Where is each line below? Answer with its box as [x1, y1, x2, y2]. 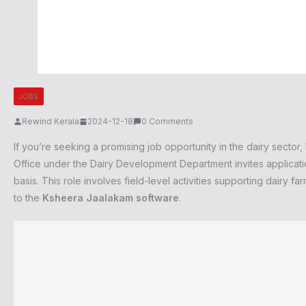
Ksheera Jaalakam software [42, 192, 179, 204]
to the [14, 192, 42, 204]
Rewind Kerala [22, 116, 79, 127]
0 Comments [141, 116, 193, 127]
